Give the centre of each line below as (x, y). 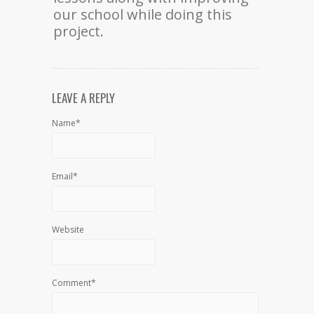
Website (68, 229)
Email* (65, 176)
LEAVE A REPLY (83, 97)
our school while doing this (143, 14)
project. (78, 31)
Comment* (74, 282)
